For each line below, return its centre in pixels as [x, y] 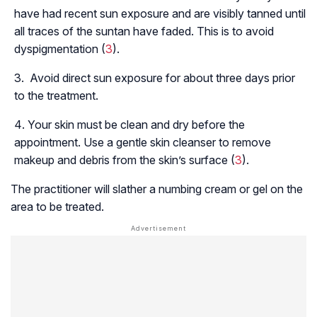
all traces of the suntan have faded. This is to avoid [144, 31]
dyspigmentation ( [60, 49]
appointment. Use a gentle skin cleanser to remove [143, 143]
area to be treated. [57, 207]
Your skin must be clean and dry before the [136, 125]
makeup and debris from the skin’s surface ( [125, 160]
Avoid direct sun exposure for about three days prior [161, 78]
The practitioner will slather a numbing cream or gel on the [157, 189]
